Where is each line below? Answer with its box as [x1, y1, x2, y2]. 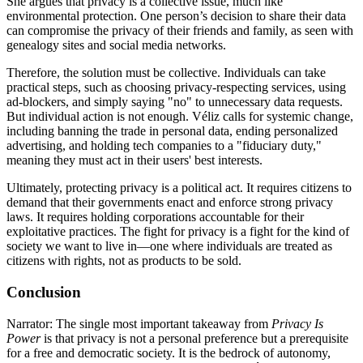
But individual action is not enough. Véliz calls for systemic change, [6, 109, 353, 124]
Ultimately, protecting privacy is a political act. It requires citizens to [6, 181, 352, 195]
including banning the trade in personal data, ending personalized [6, 124, 338, 139]
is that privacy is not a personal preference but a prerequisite [41, 331, 348, 345]
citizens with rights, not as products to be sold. [6, 254, 241, 268]
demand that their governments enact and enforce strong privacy [6, 195, 333, 210]
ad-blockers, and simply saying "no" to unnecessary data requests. [6, 95, 343, 109]
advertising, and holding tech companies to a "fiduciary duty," [6, 139, 322, 153]
